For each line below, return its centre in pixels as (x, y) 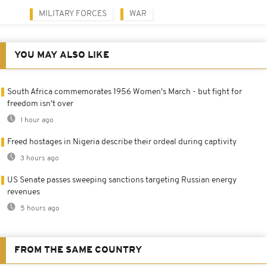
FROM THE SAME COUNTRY (78, 250)
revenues (24, 192)
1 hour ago (36, 120)
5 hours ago (39, 208)
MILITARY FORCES (73, 14)
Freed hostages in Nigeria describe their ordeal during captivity (122, 142)
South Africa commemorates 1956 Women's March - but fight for (125, 92)
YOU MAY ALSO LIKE (62, 55)
